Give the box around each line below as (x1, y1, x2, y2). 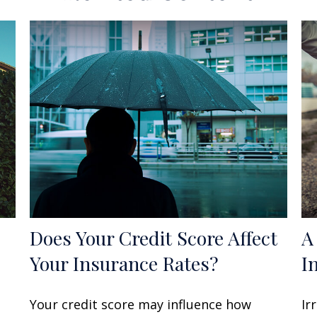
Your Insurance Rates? (30, 250, 219, 276)
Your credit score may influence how (30, 295, 252, 313)
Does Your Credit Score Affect (30, 224, 278, 250)
